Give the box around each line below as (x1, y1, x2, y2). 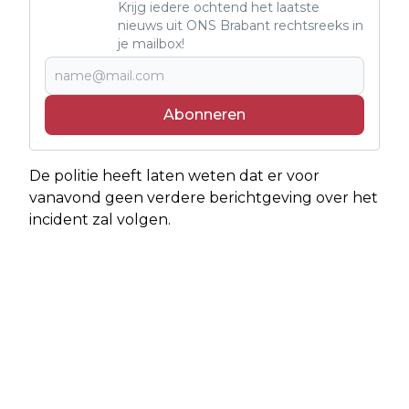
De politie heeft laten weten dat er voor (29, 166, 320, 184)
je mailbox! (118, 35, 184, 52)
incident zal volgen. (29, 210, 171, 228)
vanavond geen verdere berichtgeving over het (29, 188, 378, 206)
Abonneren (163, 105, 246, 123)
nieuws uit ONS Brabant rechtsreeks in (118, 16, 363, 34)
